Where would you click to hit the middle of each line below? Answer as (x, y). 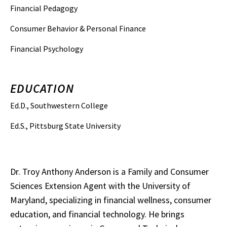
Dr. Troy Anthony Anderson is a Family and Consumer (109, 172)
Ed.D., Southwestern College (59, 105)
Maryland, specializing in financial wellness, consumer (111, 200)
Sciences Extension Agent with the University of (100, 186)
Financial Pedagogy (44, 8)
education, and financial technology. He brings (97, 214)
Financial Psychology (47, 49)
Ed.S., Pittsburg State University (65, 126)
